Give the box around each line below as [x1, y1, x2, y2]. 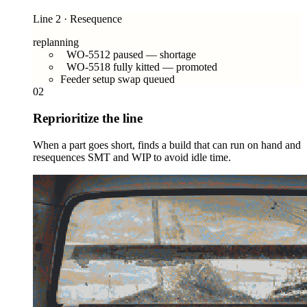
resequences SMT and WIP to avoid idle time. [33, 151, 231, 163]
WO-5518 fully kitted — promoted [66, 61, 217, 73]
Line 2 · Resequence [33, 13, 122, 25]
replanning [33, 36, 79, 49]
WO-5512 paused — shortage [66, 49, 196, 61]
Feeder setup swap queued [60, 73, 175, 86]
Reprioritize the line [33, 111, 143, 126]
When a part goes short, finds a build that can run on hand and [33, 138, 301, 151]
